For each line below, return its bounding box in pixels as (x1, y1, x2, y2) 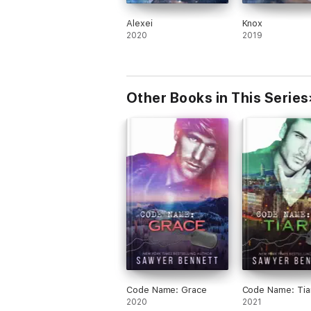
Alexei (126, 18, 153, 28)
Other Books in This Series (126, 90, 309, 106)
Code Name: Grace (126, 285, 207, 295)
